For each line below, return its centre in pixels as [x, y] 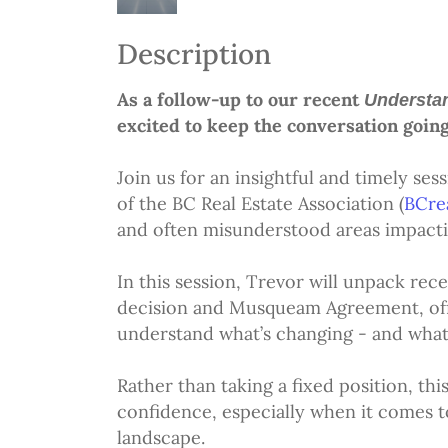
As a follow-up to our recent [240, 99]
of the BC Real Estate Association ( [260, 203]
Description [194, 54]
